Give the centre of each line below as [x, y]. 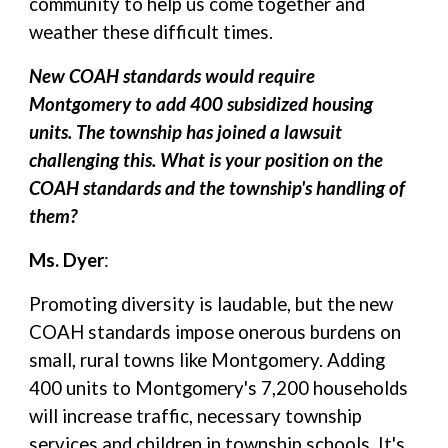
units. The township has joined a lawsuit [186, 132]
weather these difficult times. [151, 32]
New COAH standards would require [172, 76]
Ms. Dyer [67, 260]
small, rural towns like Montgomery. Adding [207, 360]
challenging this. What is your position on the [206, 160]
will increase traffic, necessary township [196, 416]
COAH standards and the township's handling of [217, 188]
